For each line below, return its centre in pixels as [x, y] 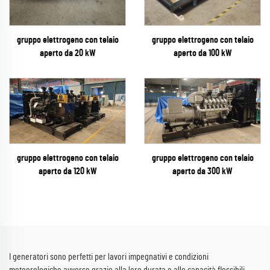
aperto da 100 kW [202, 53]
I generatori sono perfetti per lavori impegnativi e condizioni [109, 257]
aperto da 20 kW [67, 53]
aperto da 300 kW [202, 171]
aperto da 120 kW [67, 171]
